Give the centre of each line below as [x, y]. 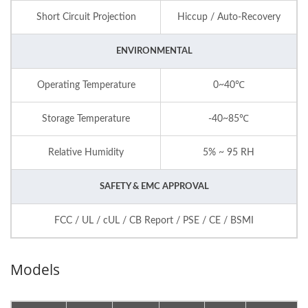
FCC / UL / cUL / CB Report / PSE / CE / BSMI [154, 220]
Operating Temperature [86, 85]
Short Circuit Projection [86, 17]
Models [35, 269]
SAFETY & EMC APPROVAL [154, 186]
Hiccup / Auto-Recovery [229, 17]
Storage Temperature [86, 119]
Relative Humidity [86, 152]
